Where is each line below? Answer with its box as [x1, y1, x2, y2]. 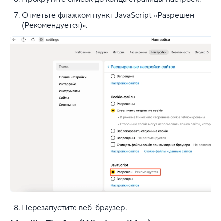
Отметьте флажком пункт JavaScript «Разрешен [22, 10, 194, 20]
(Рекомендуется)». [22, 20, 89, 30]
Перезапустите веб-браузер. [22, 202, 127, 213]
